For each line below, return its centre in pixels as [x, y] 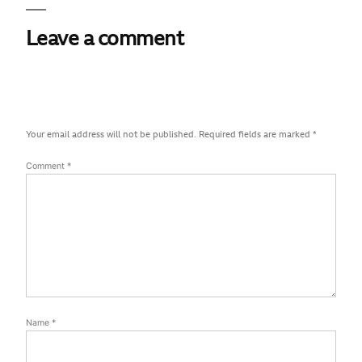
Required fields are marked [256, 135]
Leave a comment [105, 40]
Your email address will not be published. [111, 135]
